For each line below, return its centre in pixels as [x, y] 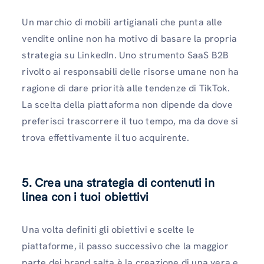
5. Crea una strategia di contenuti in [118, 182]
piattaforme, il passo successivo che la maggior [125, 246]
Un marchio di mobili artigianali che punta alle [122, 22]
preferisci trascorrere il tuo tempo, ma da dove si [130, 121]
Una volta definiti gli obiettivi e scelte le [108, 229]
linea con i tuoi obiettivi [85, 197]
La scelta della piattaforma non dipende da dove [127, 104]
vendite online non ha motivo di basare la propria [130, 38]
